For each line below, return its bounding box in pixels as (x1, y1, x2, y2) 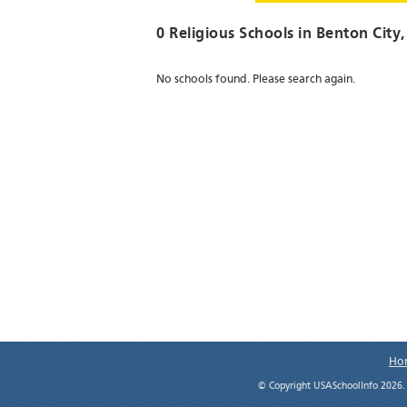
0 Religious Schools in (156, 26, 316, 43)
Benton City (315, 26, 401, 43)
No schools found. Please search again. (156, 74, 355, 86)
